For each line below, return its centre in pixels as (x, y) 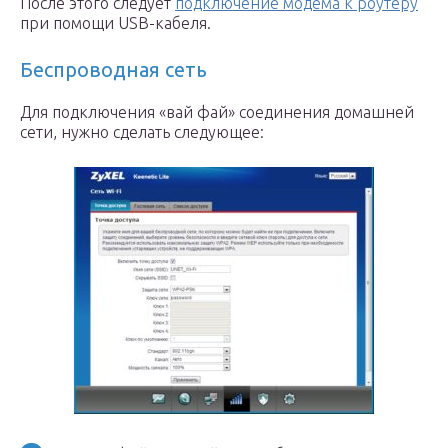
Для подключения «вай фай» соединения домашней (217, 112)
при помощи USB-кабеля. (115, 23)
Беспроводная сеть (113, 69)
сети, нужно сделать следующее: (142, 132)
